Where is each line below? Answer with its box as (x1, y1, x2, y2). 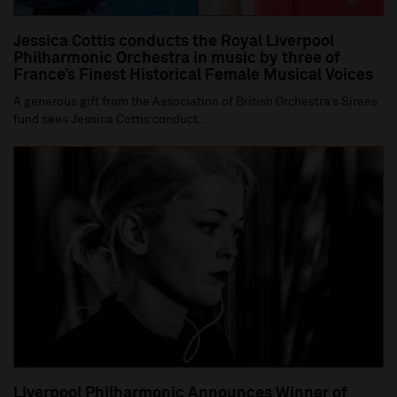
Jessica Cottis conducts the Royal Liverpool (13, 33, 334, 50)
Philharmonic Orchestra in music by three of (13, 50, 340, 66)
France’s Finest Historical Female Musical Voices (13, 66, 373, 83)
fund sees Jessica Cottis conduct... (13, 113, 208, 126)
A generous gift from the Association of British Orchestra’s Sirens (13, 95, 378, 108)
